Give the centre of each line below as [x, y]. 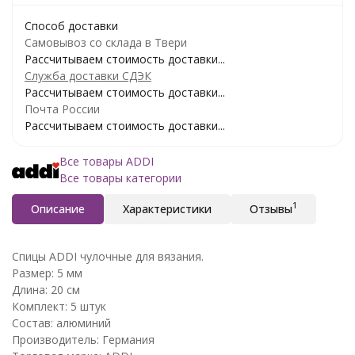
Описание [58, 208]
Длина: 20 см [46, 289]
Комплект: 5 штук [59, 306]
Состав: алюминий [61, 323]
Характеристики [167, 208]
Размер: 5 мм [47, 273]
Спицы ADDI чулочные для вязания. [108, 256]
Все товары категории [120, 177]
